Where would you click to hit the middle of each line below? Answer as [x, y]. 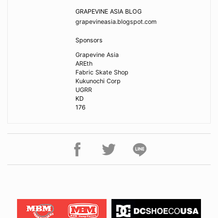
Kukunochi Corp [98, 81]
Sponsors [89, 40]
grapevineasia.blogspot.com [116, 22]
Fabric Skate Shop [102, 73]
